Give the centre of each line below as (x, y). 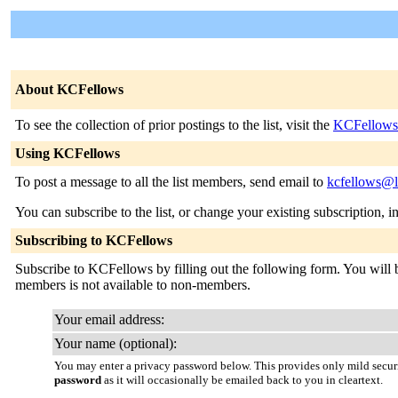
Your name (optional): (115, 343)
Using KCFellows (68, 153)
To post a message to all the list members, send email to (171, 182)
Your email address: (109, 319)
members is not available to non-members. (133, 285)
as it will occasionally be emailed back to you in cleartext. (242, 380)
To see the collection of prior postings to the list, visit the (174, 125)
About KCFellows (69, 89)
